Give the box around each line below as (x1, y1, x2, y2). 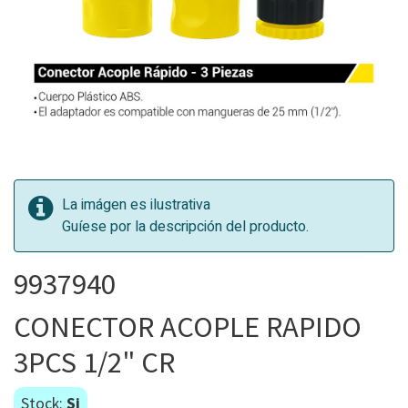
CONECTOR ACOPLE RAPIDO (14, 308, 362, 345)
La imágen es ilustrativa (62, 194, 210, 216)
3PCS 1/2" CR (14, 343, 175, 381)
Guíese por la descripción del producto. (62, 216, 309, 238)
